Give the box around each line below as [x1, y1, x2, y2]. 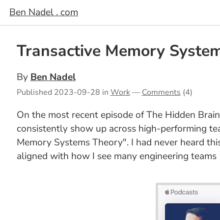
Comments [141, 87, 181, 98]
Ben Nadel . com [9, 6, 78, 19]
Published [16, 87, 54, 98]
